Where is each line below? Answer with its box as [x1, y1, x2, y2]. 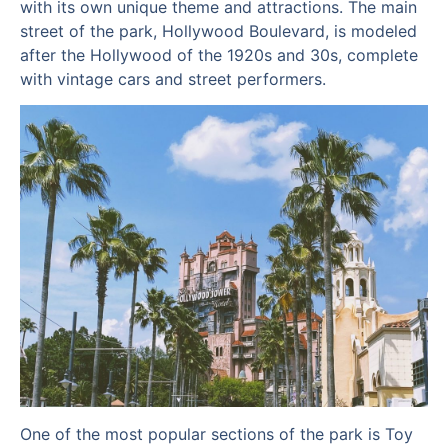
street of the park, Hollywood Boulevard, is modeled [20, 20, 417, 41]
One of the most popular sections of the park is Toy [20, 423, 413, 444]
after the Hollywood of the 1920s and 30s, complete [20, 44, 418, 65]
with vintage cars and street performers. [20, 68, 326, 89]
